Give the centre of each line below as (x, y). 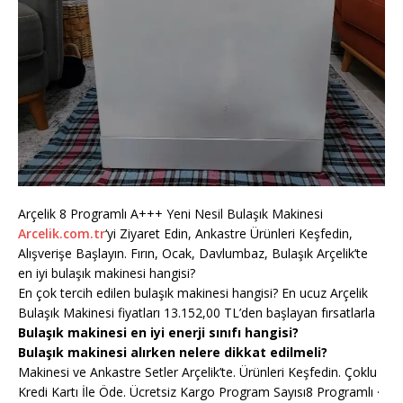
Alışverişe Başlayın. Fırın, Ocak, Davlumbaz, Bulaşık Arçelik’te (193, 254)
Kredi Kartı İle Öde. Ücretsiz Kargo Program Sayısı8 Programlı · (199, 392)
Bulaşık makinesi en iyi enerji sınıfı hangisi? (158, 333)
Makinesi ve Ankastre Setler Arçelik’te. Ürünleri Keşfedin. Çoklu (197, 372)
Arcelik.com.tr (62, 234)
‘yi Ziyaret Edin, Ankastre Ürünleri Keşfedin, (229, 234)
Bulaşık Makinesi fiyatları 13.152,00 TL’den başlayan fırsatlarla (197, 313)
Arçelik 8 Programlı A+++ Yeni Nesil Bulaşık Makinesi (170, 214)
